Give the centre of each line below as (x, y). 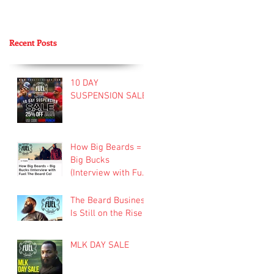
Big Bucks (90, 160)
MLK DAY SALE (100, 245)
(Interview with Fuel (110, 173)
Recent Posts (33, 42)
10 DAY (84, 83)
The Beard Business (110, 200)
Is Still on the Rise (106, 213)
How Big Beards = (106, 147)
